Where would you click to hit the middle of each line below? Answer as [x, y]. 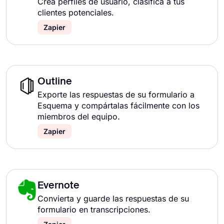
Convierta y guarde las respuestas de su [113, 198]
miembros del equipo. [79, 116]
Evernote [58, 186]
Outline [55, 82]
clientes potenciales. [76, 12]
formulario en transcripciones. [94, 209]
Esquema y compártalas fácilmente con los [118, 105]
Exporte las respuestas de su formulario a [116, 94]
